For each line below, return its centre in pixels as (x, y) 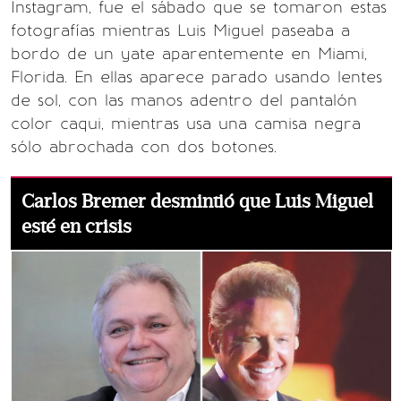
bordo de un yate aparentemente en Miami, (189, 54)
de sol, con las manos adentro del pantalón (184, 100)
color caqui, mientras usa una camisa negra (186, 124)
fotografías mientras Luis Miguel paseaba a (180, 30)
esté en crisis (77, 226)
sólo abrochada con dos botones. (144, 147)
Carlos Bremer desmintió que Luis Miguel (197, 201)
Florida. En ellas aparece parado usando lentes (196, 77)
